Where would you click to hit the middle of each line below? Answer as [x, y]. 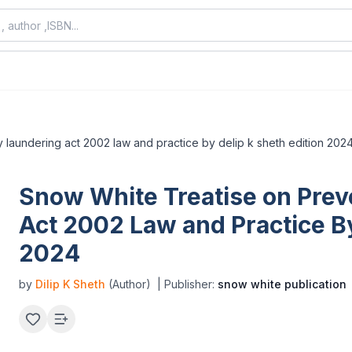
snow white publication [282, 284]
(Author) [128, 284]
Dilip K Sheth [70, 284]
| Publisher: [187, 284]
